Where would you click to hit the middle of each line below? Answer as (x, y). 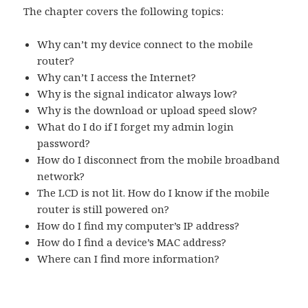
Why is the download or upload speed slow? (147, 110)
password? (64, 143)
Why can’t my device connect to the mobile (145, 44)
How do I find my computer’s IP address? (139, 226)
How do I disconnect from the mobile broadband (159, 160)
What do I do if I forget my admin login (136, 127)
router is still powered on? (103, 209)
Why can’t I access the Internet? (117, 77)
